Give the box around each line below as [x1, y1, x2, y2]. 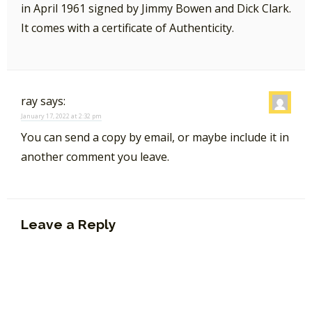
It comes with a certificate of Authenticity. [21, 19, 234, 36]
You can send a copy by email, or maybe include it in [21, 129, 289, 145]
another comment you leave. [21, 148, 169, 164]
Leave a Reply [21, 217, 116, 233]
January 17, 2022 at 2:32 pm [21, 111, 102, 120]
